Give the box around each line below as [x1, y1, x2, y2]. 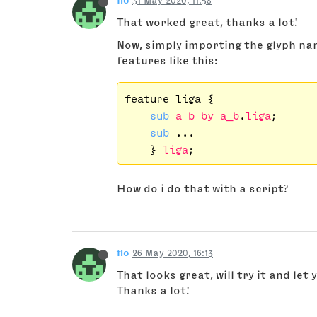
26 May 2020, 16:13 [132, 247, 213, 258]
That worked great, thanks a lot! [117, 16, 298, 28]
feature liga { [124, 92, 214, 104]
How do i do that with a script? [117, 182, 288, 194]
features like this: [117, 54, 218, 67]
